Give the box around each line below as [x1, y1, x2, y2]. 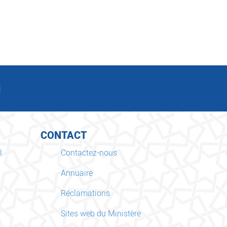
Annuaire [60, 167, 93, 179]
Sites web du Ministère [60, 207, 141, 220]
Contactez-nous [60, 146, 117, 159]
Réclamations [60, 187, 110, 200]
